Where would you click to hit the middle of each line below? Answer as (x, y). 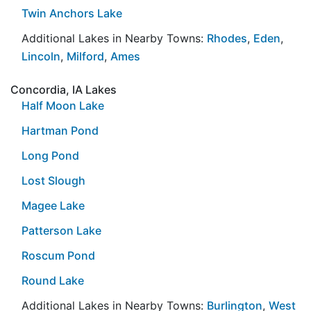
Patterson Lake (61, 230)
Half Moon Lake (63, 105)
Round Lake (53, 280)
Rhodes (227, 38)
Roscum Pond (58, 255)
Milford (85, 56)
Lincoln (41, 56)
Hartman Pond (60, 130)
